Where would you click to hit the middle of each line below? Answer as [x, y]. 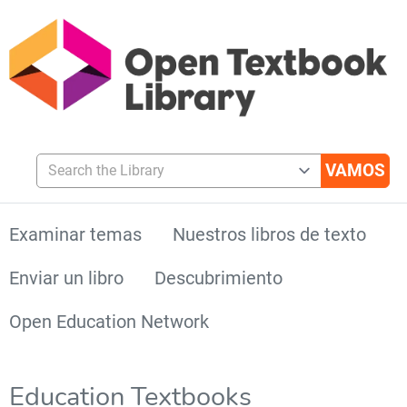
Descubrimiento [218, 278]
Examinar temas [75, 234]
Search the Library [94, 161]
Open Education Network [109, 321]
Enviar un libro [66, 278]
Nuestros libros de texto [269, 234]
